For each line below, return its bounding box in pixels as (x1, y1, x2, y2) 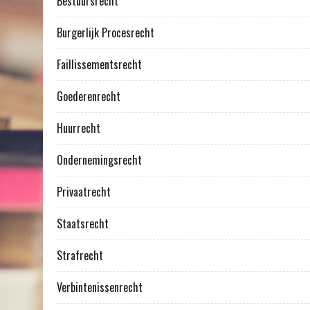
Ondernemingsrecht (57, 152, 142, 169)
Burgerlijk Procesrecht (57, 24, 154, 42)
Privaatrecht (57, 183, 111, 201)
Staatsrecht (57, 215, 109, 232)
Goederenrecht (57, 88, 120, 105)
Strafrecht (57, 247, 103, 264)
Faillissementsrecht (57, 56, 142, 73)
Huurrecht (57, 120, 100, 137)
